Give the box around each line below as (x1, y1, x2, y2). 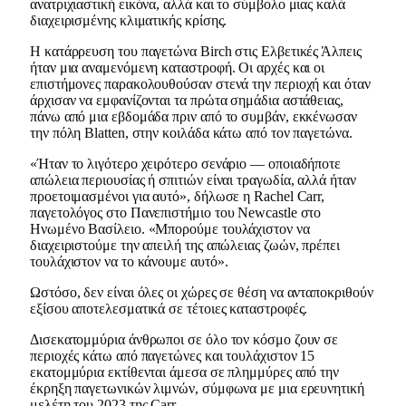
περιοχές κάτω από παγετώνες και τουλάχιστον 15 (30, 347, 315, 363)
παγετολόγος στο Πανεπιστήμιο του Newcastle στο (30, 204, 322, 220)
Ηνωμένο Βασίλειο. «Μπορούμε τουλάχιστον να (30, 220, 310, 237)
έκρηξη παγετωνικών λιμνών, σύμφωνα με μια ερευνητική (30, 380, 364, 396)
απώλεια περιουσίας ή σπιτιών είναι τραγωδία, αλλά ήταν (30, 171, 356, 188)
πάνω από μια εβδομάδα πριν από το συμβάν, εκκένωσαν (30, 108, 357, 124)
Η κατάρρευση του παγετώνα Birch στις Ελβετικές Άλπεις (30, 43, 362, 59)
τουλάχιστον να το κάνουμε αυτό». (30, 253, 228, 269)
